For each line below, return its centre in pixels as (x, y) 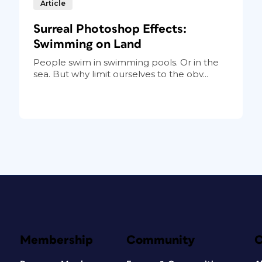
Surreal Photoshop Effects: (110, 29)
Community (161, 240)
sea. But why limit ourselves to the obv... (120, 74)
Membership (56, 240)
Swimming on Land (87, 44)
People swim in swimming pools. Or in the (126, 62)
